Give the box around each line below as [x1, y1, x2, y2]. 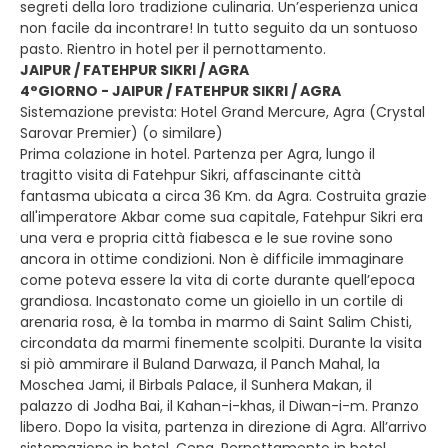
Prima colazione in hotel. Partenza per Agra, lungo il [20, 144, 375, 164]
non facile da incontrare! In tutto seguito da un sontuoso [20, 18, 418, 38]
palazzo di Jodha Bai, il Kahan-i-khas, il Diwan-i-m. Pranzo [20, 396, 419, 416]
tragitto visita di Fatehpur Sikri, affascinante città [20, 165, 361, 185]
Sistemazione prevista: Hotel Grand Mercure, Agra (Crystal [20, 102, 425, 122]
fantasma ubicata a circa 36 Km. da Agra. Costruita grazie [20, 186, 427, 206]
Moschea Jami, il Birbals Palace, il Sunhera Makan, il [20, 375, 372, 395]
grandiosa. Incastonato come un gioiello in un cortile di [20, 291, 403, 311]
